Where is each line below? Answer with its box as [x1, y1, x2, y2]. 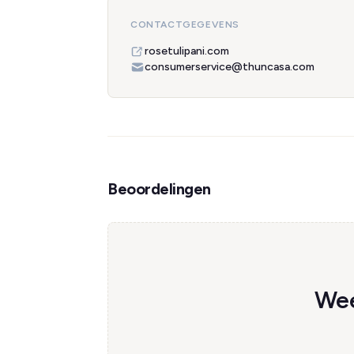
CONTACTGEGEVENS [130, 19, 239, 30]
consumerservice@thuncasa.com [145, 60, 314, 73]
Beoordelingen [107, 179, 211, 198]
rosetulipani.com [145, 44, 229, 58]
